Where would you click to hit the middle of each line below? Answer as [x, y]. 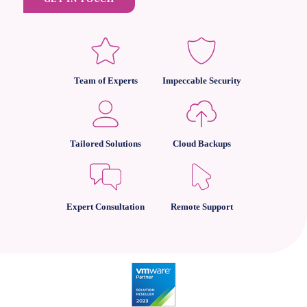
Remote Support [201, 207]
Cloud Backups [201, 144]
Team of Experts [106, 81]
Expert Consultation [106, 207]
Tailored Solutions [106, 144]
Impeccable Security [201, 81]
